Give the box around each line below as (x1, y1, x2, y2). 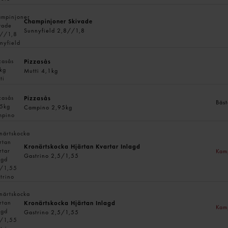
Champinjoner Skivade (24, 17, 93, 25)
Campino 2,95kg (24, 103, 73, 111)
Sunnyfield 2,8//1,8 (24, 26, 85, 35)
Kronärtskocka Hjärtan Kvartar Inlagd (24, 142, 141, 151)
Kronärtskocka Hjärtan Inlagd (24, 198, 116, 207)
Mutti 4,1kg (24, 66, 59, 75)
